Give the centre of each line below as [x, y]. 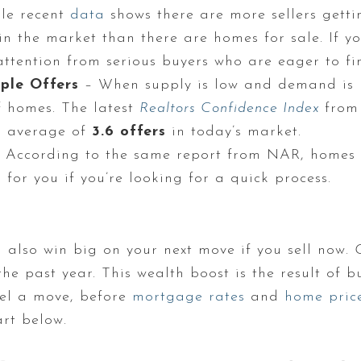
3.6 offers [132, 131]
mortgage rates [189, 297]
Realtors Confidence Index [229, 108]
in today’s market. [237, 131]
